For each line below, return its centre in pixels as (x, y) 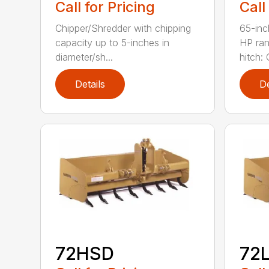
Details (90, 84)
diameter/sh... (84, 57)
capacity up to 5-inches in (113, 42)
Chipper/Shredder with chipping (123, 28)
